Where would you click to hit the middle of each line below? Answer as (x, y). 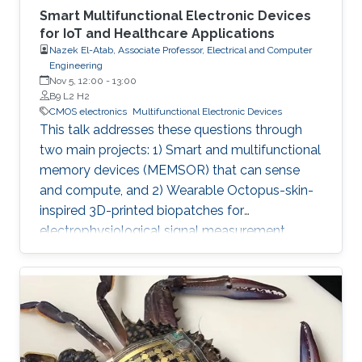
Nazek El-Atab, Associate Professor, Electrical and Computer (181, 50)
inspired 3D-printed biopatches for (142, 210)
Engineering (76, 65)
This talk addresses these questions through (171, 129)
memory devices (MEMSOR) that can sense (170, 170)
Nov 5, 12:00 (76, 80)
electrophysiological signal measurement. (164, 230)
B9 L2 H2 (69, 96)
